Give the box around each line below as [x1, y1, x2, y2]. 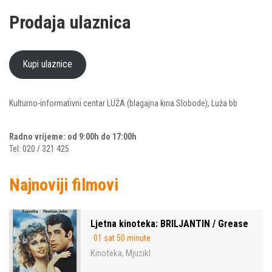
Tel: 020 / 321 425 [9, 143, 69, 154]
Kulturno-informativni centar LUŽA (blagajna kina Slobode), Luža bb [9, 98, 237, 108]
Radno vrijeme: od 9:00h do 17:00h [9, 131, 137, 141]
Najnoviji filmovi [9, 174, 118, 195]
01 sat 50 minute [93, 233, 151, 243]
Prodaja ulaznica [9, 11, 131, 33]
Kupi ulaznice [22, 58, 72, 70]
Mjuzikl [126, 247, 151, 259]
